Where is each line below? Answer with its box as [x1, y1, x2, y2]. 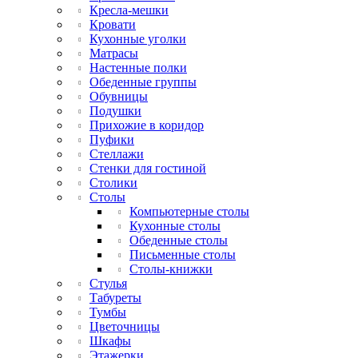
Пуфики [89, 133, 134, 147]
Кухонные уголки [89, 32, 186, 46]
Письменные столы [129, 248, 236, 262]
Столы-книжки [129, 262, 213, 276]
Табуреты [89, 291, 141, 305]
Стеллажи [89, 147, 144, 161]
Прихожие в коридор [89, 118, 204, 133]
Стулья [89, 276, 127, 291]
